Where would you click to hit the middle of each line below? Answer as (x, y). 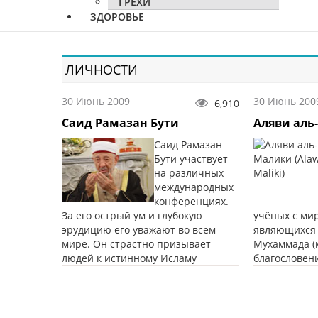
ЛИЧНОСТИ (102, 70)
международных (194, 187)
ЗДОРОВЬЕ (117, 17)
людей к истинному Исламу (129, 258)
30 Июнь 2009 (96, 102)
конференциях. (191, 202)
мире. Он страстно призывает (136, 244)
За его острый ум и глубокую (132, 216)
